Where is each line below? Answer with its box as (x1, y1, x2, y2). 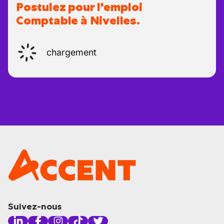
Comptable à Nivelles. (16, 12, 140, 28)
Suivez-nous (8, 201, 61, 212)
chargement (46, 47, 96, 57)
